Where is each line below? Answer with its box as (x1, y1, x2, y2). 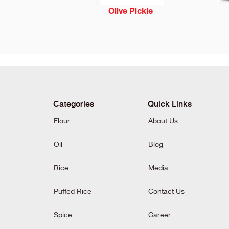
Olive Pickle (108, 4, 153, 18)
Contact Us (148, 186, 185, 197)
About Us (148, 115, 178, 127)
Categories (53, 97, 95, 109)
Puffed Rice (54, 186, 92, 197)
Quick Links (148, 97, 192, 109)
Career (148, 209, 171, 221)
